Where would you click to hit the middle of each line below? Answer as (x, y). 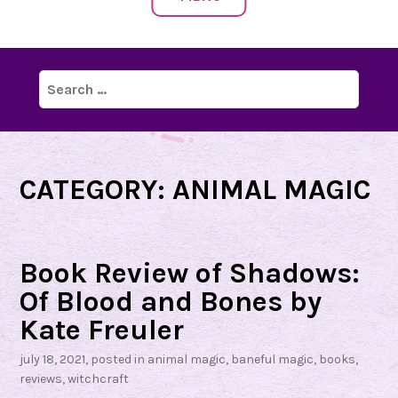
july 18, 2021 (53, 360)
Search (62, 82)
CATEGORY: (96, 189)
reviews (41, 379)
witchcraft (99, 379)
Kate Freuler (102, 330)
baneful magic (273, 360)
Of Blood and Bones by (171, 301)
